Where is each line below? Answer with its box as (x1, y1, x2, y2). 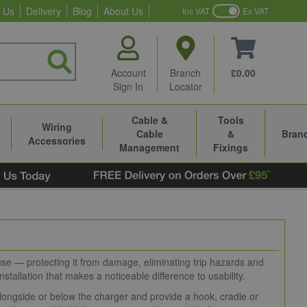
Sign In (113, 79, 144, 93)
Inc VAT (182, 5, 210, 16)
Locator (169, 79, 202, 93)
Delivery (26, 4, 61, 18)
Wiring (42, 120, 72, 134)
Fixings (213, 140, 248, 154)
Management (119, 140, 180, 154)
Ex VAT (243, 5, 269, 16)
